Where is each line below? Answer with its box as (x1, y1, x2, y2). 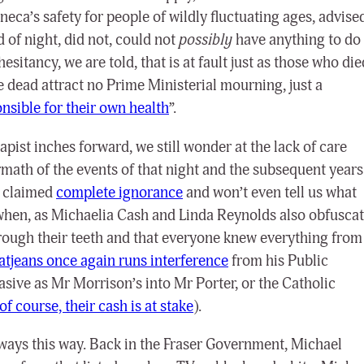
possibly (179, 30, 236, 50)
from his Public (228, 250, 328, 271)
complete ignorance (56, 182, 183, 202)
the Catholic (258, 273, 336, 293)
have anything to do (236, 30, 361, 50)
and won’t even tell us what (183, 182, 357, 202)
